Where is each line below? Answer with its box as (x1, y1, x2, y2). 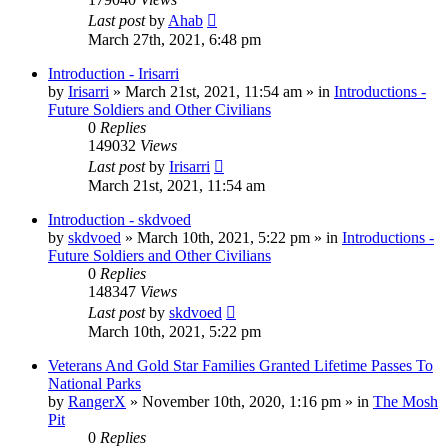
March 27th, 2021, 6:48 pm (88, 30, 261, 48)
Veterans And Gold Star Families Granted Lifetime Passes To (48, 356, 433, 374)
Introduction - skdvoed (48, 210, 191, 228)
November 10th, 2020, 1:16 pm (142, 392, 341, 410)
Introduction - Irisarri (48, 64, 179, 82)
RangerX (68, 392, 126, 410)
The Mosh (373, 392, 438, 410)
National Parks (48, 374, 141, 392)
